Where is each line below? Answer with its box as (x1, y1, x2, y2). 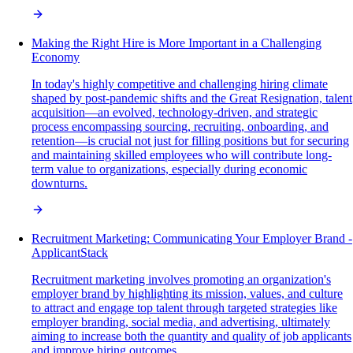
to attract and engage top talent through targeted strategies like (32, 301, 337, 315)
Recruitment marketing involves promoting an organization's (32, 273, 331, 287)
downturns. (32, 176, 87, 191)
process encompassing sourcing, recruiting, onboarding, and (32, 120, 329, 134)
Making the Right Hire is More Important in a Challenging (32, 36, 321, 50)
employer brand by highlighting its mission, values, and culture (32, 287, 343, 301)
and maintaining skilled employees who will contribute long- (32, 148, 332, 162)
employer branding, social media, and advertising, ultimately (32, 315, 330, 329)
